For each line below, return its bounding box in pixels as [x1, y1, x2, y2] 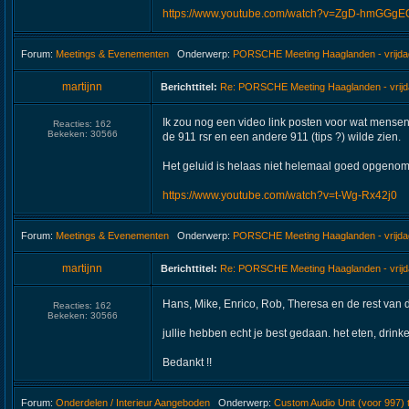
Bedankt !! [163, 356, 212, 369]
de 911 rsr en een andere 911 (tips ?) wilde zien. [163, 131, 401, 143]
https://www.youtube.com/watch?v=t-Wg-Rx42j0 [163, 189, 397, 202]
